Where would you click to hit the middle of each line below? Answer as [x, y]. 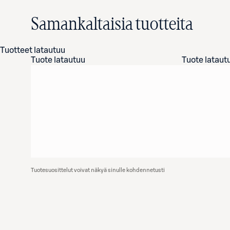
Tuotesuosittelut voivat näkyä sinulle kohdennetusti [98, 170]
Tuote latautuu [58, 60]
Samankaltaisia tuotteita [112, 25]
